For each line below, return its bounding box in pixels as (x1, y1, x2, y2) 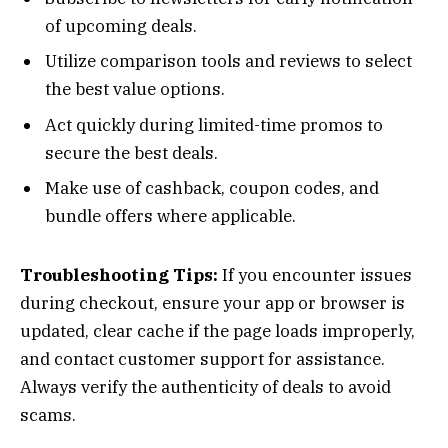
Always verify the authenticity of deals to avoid (20, 375, 391, 398)
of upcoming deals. (45, 14, 197, 37)
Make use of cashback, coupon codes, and (45, 176, 379, 199)
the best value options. (45, 78, 225, 101)
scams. (20, 403, 76, 426)
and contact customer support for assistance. (20, 347, 385, 370)
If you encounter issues (218, 263, 412, 286)
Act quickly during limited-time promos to (45, 113, 383, 136)
